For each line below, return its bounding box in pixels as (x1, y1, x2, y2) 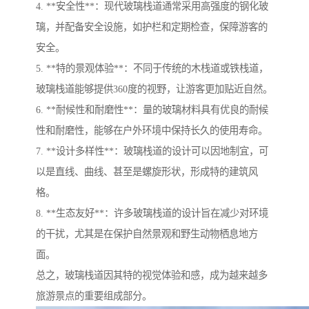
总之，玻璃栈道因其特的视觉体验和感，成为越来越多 (36, 270, 268, 281)
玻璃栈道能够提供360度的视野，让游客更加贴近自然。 (36, 83, 272, 95)
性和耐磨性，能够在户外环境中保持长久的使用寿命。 (36, 125, 268, 137)
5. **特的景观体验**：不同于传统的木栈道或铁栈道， (36, 63, 268, 74)
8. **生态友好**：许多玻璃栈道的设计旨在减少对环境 (36, 208, 268, 219)
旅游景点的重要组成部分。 (36, 290, 152, 302)
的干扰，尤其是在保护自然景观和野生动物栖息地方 (36, 228, 258, 240)
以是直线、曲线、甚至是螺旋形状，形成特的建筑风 (36, 166, 258, 178)
